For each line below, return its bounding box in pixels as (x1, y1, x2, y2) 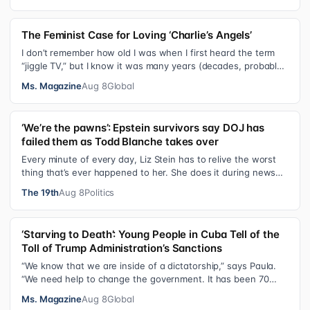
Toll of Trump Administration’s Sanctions (21, 241, 222, 255)
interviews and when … (21, 180, 122, 191)
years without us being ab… (21, 286, 142, 298)
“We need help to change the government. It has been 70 (21, 273, 269, 284)
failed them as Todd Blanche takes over (21, 135, 219, 148)
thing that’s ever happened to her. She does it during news (21, 167, 276, 178)
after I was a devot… (21, 73, 111, 84)
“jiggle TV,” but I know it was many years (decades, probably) (21, 60, 286, 71)
